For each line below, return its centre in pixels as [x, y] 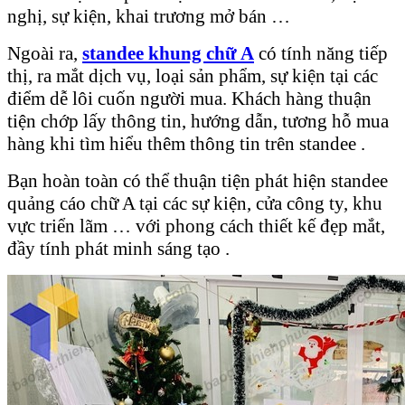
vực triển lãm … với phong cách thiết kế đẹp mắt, [196, 226]
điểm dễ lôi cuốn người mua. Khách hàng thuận [189, 98]
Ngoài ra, [45, 53]
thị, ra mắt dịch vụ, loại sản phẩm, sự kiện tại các [193, 75]
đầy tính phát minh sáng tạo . [118, 248]
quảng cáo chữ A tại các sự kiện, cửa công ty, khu [195, 203]
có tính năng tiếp [321, 53]
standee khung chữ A [168, 53]
